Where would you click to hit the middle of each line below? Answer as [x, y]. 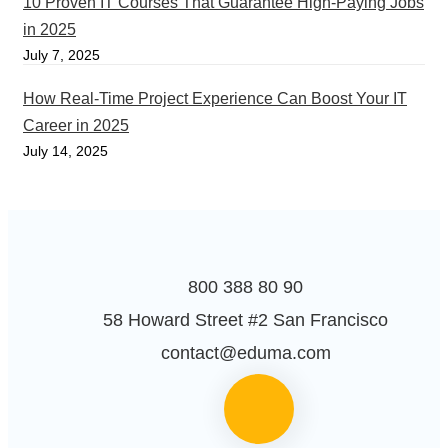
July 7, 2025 [61, 54]
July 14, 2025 [65, 151]
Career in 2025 [76, 126]
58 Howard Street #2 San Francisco [245, 320]
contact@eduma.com [245, 353]
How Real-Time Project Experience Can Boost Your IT [215, 99]
